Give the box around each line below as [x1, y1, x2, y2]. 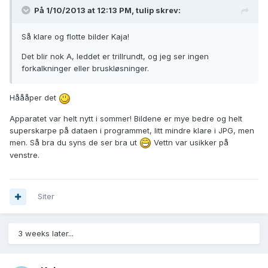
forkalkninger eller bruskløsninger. [22, 63, 149, 74]
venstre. [10, 150, 39, 160]
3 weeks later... [18, 229, 74, 239]
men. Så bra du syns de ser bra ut [10, 137, 139, 147]
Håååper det [10, 93, 59, 103]
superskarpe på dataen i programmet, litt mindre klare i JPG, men [10, 125, 254, 135]
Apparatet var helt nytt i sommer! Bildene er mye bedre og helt [10, 113, 242, 123]
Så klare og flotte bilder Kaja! [22, 32, 129, 42]
